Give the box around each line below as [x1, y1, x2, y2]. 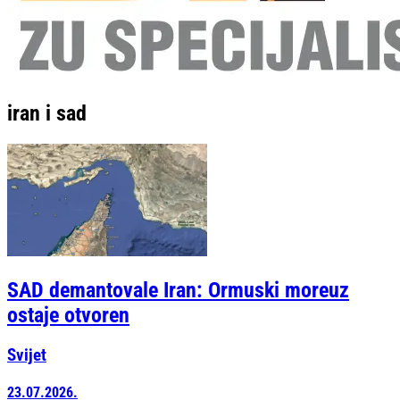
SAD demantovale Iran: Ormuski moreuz [7, 278, 349, 304]
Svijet [7, 346, 46, 366]
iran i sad [7, 100, 87, 126]
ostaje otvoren [7, 303, 129, 329]
